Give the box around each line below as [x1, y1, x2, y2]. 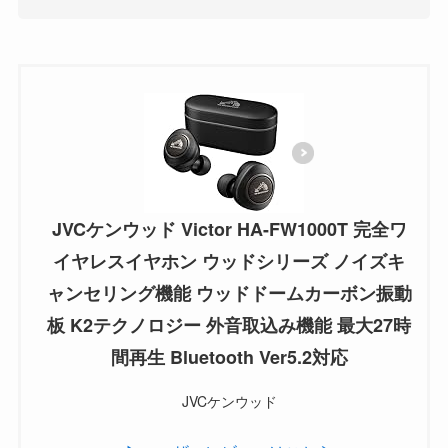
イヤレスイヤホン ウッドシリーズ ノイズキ [53, 247, 405, 274]
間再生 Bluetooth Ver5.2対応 [110, 343, 348, 370]
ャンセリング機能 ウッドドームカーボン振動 [46, 279, 412, 306]
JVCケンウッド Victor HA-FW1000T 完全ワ [51, 215, 407, 242]
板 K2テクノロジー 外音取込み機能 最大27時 [47, 311, 411, 338]
